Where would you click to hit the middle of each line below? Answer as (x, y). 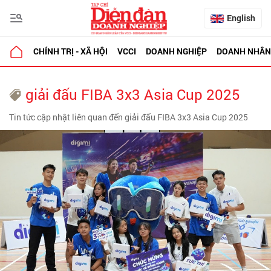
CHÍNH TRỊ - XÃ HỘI (70, 51)
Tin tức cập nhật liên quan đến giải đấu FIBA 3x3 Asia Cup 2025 (129, 117)
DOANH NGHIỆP (176, 51)
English (241, 18)
